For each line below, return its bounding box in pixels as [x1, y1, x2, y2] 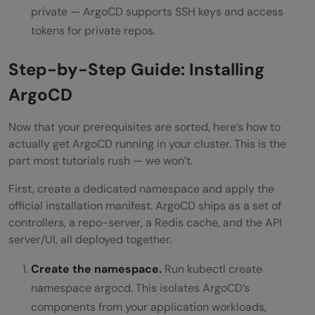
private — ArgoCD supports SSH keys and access [31, 4, 283, 19]
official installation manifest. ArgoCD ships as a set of [8, 198, 281, 213]
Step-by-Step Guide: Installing [8, 58, 264, 80]
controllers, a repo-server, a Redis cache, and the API [8, 214, 282, 230]
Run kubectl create [162, 261, 262, 276]
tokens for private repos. [31, 22, 155, 38]
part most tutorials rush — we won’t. [8, 153, 193, 168]
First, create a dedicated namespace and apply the [8, 181, 274, 196]
